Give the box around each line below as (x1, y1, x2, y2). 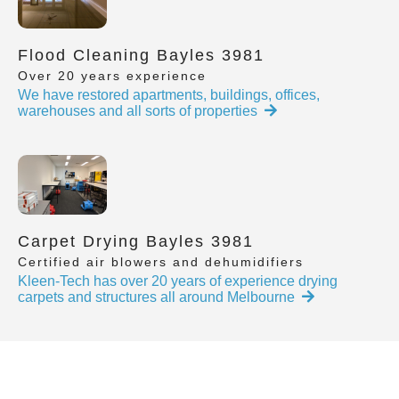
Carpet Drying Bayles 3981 (18, 232, 254, 251)
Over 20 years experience (18, 69, 207, 84)
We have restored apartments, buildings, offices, (18, 87, 320, 103)
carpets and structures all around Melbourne (18, 289, 295, 305)
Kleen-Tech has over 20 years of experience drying (18, 273, 338, 289)
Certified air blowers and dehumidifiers (18, 255, 304, 270)
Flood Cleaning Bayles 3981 (18, 46, 265, 65)
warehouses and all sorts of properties (18, 103, 257, 119)
